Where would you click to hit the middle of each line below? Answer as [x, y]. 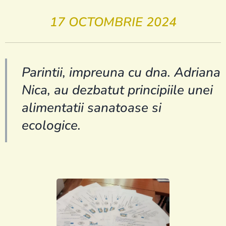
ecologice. [51, 126]
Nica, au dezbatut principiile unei [117, 90]
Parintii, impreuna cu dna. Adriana [121, 73]
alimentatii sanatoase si [92, 108]
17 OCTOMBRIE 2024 [113, 22]
